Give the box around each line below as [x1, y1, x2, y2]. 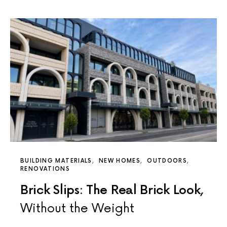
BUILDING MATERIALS [20, 158, 92, 165]
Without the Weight [20, 201, 134, 216]
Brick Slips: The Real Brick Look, [20, 183, 204, 198]
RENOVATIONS [20, 166, 70, 173]
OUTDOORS [147, 158, 187, 165]
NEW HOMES [98, 158, 141, 165]
